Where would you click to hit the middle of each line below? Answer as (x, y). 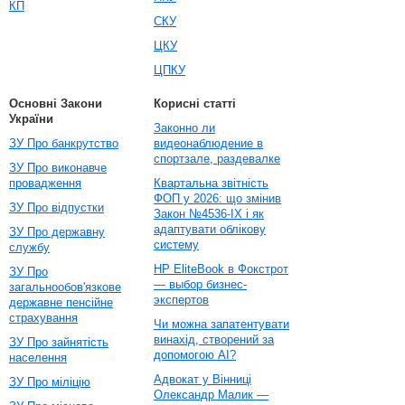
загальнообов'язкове (65, 287)
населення (38, 358)
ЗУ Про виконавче (58, 168)
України (31, 119)
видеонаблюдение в (208, 143)
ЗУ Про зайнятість (59, 342)
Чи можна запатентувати (221, 324)
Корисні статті (195, 104)
